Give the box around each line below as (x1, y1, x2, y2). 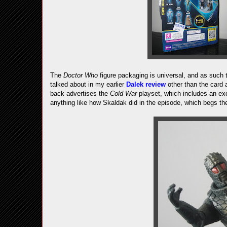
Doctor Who (63, 71, 98, 79)
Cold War (110, 90, 137, 97)
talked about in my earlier (50, 81, 126, 88)
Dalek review (126, 81, 166, 88)
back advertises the (50, 90, 110, 97)
